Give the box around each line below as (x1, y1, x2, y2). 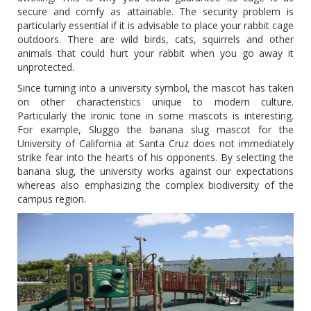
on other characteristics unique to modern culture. (17, 95, 294, 108)
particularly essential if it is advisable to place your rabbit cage (17, 19, 294, 32)
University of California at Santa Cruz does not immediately (17, 137, 294, 150)
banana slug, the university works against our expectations (17, 165, 294, 178)
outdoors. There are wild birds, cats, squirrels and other (17, 33, 294, 46)
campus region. (17, 192, 86, 205)
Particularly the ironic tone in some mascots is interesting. (17, 109, 294, 122)
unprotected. (17, 60, 74, 74)
